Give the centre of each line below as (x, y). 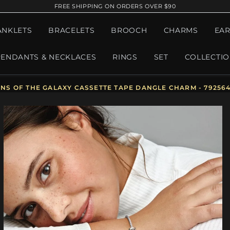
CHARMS (181, 30)
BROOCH (129, 30)
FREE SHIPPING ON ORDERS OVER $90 (115, 6)
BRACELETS (72, 30)
